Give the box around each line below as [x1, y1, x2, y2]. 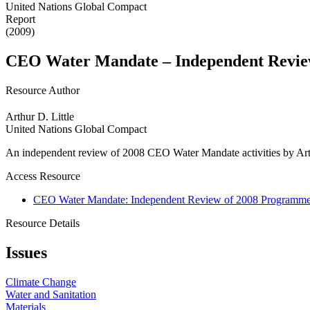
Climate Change [6, 275, 76, 288]
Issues [6, 243, 47, 262]
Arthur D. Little [6, 110, 74, 122]
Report [6, 13, 35, 26]
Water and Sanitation [6, 288, 96, 300]
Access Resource [6, 170, 80, 182]
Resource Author [6, 84, 80, 97]
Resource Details [6, 217, 80, 229]
